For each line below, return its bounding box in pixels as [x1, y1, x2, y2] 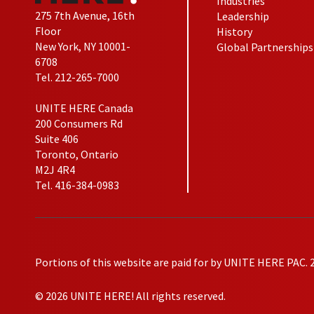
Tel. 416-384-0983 [35, 178, 119, 193]
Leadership [217, 8, 270, 23]
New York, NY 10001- [35, 39, 130, 54]
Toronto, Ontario [35, 147, 118, 162]
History [217, 24, 253, 39]
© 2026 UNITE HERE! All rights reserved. [35, 289, 226, 303]
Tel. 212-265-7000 [35, 70, 119, 85]
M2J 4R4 [35, 163, 75, 177]
